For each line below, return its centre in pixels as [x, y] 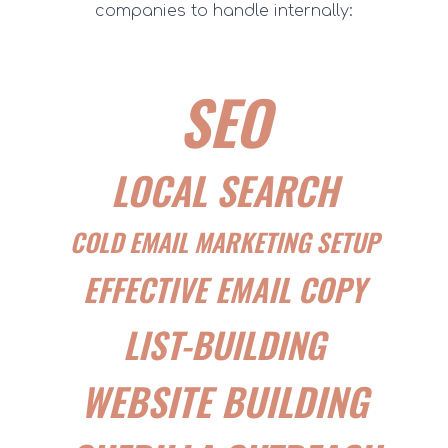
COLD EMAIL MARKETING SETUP [224, 241]
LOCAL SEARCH [224, 189]
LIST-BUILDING [224, 343]
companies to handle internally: [224, 11]
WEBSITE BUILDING [224, 400]
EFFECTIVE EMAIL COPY [224, 288]
